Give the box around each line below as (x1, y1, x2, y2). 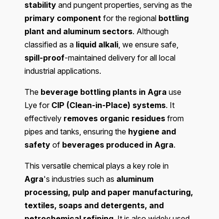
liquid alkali (76, 40, 118, 50)
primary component (24, 13, 101, 23)
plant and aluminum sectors (24, 26, 132, 37)
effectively (24, 113, 64, 124)
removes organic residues (64, 113, 165, 124)
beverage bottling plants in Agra (41, 87, 167, 97)
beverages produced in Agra (62, 140, 174, 150)
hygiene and (128, 127, 176, 137)
